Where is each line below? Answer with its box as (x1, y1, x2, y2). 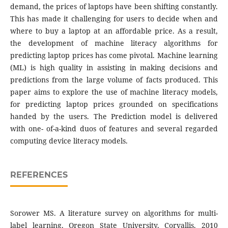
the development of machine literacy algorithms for (10, 38, 218, 48)
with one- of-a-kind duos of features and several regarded (10, 124, 218, 134)
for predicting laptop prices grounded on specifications (10, 99, 218, 109)
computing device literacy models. (10, 136, 128, 146)
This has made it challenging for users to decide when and (10, 14, 218, 24)
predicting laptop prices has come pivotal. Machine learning (10, 50, 218, 61)
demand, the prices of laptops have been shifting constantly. (10, 2, 218, 12)
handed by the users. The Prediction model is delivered (10, 111, 218, 122)
